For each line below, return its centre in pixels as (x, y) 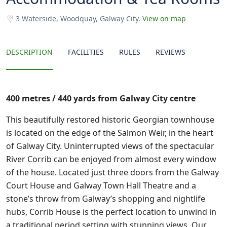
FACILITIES (86, 52)
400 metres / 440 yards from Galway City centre (101, 98)
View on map (164, 18)
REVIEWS (171, 52)
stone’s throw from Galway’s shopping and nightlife (106, 199)
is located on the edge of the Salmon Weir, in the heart (110, 133)
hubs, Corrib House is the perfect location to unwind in (111, 212)
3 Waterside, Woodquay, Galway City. (79, 18)
